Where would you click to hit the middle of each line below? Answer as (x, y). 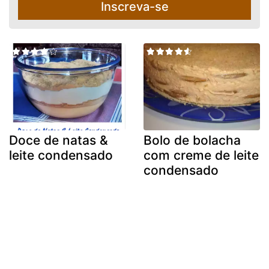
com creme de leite (201, 156)
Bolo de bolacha (192, 141)
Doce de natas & (59, 141)
